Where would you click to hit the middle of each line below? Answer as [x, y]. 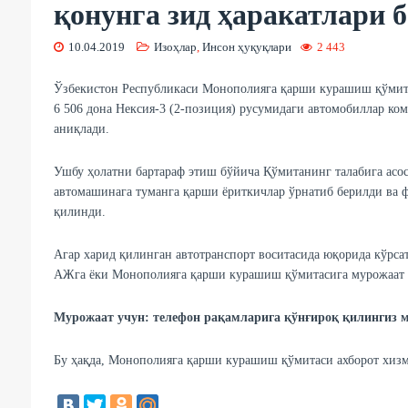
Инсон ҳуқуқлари [246, 46]
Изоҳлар [175, 46]
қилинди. [79, 211]
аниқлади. [81, 128]
